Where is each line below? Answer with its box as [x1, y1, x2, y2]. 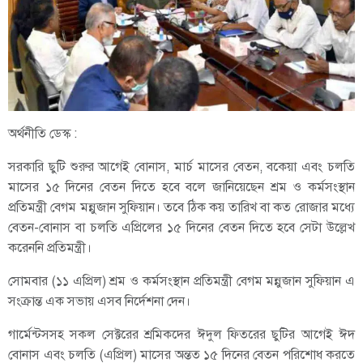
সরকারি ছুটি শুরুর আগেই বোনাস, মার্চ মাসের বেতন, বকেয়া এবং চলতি [8, 159, 355, 176]
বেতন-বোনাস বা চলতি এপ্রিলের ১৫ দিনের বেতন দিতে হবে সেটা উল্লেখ [8, 220, 355, 237]
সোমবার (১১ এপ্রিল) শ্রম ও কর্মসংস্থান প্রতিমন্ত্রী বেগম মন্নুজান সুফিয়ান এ [8, 273, 355, 290]
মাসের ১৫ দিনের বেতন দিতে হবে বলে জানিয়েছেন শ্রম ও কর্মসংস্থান [8, 179, 355, 196]
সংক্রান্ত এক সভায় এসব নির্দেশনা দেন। [8, 293, 190, 310]
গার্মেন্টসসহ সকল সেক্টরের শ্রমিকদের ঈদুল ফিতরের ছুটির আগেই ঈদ [8, 327, 355, 344]
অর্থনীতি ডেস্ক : [8, 126, 77, 143]
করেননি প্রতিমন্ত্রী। [8, 240, 92, 257]
